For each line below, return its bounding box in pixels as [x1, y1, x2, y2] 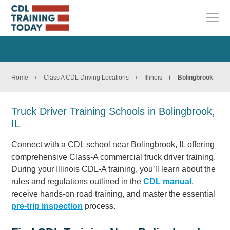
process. [83, 201, 116, 210]
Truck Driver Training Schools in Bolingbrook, [11, 106, 216, 117]
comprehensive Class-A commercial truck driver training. [11, 152, 216, 161]
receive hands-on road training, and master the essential [11, 189, 216, 198]
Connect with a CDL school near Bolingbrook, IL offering [11, 140, 215, 149]
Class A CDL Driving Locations [44, 74, 129, 81]
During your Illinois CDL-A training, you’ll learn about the [11, 164, 216, 174]
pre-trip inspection [11, 201, 83, 210]
